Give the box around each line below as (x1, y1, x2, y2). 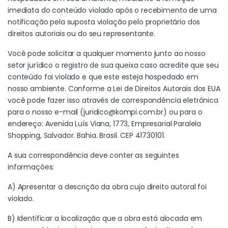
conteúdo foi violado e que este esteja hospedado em (8, 72, 198, 82)
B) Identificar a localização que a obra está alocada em (8, 213, 203, 224)
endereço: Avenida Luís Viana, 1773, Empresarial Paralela (8, 119, 202, 129)
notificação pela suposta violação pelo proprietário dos (8, 17, 201, 27)
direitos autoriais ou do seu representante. (8, 28, 157, 39)
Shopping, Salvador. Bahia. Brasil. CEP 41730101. (8, 130, 165, 141)
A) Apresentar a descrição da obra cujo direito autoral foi (8, 182, 207, 192)
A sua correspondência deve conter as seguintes (8, 150, 179, 161)
